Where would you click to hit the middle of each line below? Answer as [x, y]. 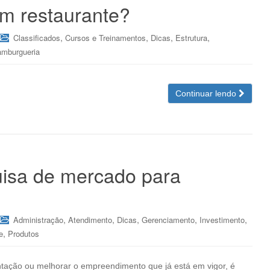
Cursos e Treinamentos [105, 38]
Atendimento [90, 220]
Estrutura [191, 38]
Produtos [24, 234]
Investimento [222, 220]
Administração [38, 220]
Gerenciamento [168, 220]
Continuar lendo [207, 93]
